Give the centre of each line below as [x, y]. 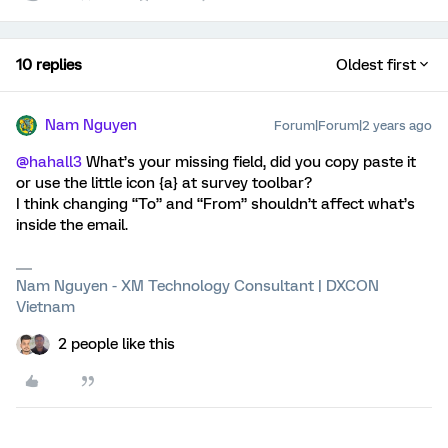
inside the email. [72, 225]
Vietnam [45, 307]
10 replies [49, 65]
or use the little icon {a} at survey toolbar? [164, 183]
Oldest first [376, 65]
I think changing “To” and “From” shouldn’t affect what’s [215, 204]
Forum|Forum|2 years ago [353, 125]
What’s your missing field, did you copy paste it [249, 162]
